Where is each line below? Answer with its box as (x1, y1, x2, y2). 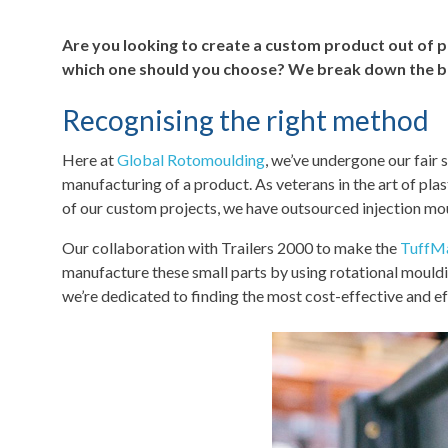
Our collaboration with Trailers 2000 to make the (62, 237, 400, 257)
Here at (62, 149, 117, 169)
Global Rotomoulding (117, 149, 265, 169)
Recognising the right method (62, 102, 429, 137)
